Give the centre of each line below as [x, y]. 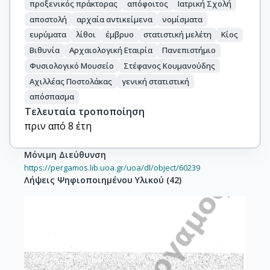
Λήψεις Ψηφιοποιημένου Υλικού [94, 180]
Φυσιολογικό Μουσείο [72, 65]
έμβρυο [120, 35]
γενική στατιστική [155, 81]
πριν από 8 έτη [58, 126]
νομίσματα [182, 19]
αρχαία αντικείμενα [115, 19]
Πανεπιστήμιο [189, 50]
